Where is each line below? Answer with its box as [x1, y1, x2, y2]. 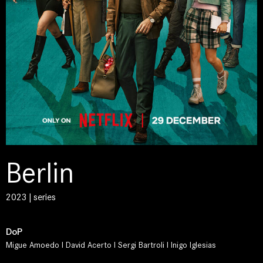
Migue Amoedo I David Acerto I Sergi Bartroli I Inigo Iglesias [6, 240, 216, 250]
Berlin [6, 156, 74, 190]
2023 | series [6, 191, 56, 203]
